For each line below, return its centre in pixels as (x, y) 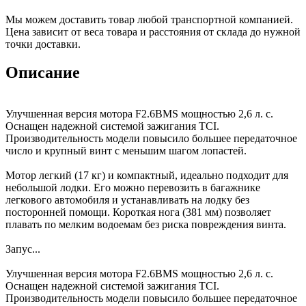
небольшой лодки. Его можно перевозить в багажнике (133, 188)
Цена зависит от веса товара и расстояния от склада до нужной (153, 31)
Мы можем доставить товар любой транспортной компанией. (149, 19)
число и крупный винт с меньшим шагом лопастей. (126, 151)
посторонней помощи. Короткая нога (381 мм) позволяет (138, 212)
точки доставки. (43, 44)
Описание (43, 73)
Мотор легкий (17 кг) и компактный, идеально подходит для (147, 176)
